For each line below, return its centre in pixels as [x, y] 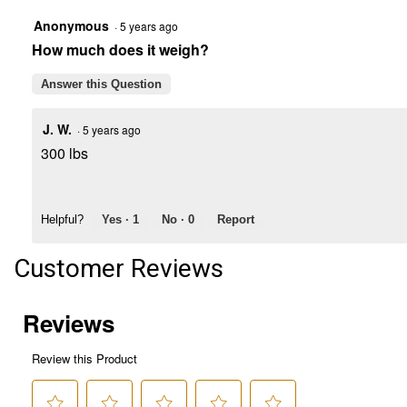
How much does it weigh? [120, 50]
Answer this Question [101, 84]
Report [236, 220]
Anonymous [71, 26]
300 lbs [65, 154]
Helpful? [62, 220]
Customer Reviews [119, 269]
